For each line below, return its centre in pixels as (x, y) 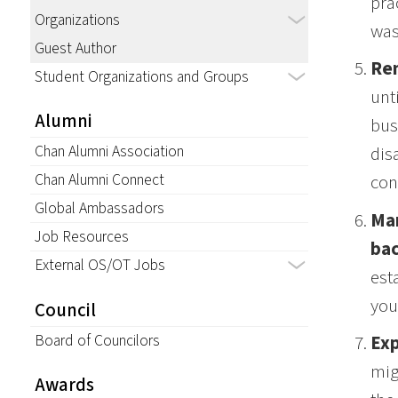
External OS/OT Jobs (99, 266)
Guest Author (75, 48)
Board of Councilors (97, 340)
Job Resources (81, 237)
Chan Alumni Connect (99, 180)
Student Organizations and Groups (141, 76)
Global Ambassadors (99, 209)
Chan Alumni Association (109, 152)
